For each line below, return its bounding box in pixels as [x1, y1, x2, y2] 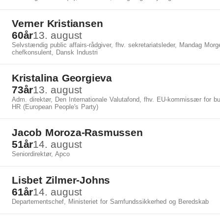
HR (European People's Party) [12, 103, 98, 110]
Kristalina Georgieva [12, 72, 112, 83]
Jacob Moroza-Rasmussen [12, 127, 143, 138]
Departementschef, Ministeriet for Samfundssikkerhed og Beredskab [12, 198, 209, 205]
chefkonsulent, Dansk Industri [12, 49, 98, 56]
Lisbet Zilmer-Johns [12, 174, 110, 186]
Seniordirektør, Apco [12, 150, 70, 158]
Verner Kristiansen [12, 18, 103, 29]
